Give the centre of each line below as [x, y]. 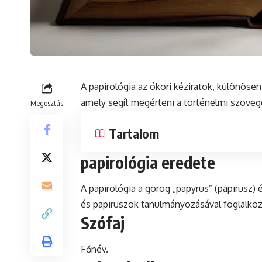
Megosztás [47, 103]
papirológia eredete [148, 162]
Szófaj [103, 223]
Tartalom [134, 133]
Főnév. [94, 249]
